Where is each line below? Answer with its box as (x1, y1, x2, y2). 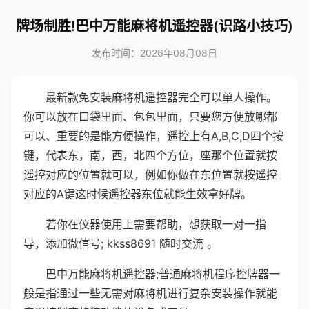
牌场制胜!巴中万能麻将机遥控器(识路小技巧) (16, 18, 293, 34)
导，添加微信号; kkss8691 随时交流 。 (23, 237, 218, 250)
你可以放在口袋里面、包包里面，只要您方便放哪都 (23, 110, 277, 123)
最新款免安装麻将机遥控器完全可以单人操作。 (46, 90, 277, 104)
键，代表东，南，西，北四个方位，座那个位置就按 (23, 148, 277, 162)
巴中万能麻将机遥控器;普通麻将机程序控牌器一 (46, 267, 280, 281)
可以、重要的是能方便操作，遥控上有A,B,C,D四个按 (23, 129, 283, 143)
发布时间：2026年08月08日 (92, 47, 217, 59)
